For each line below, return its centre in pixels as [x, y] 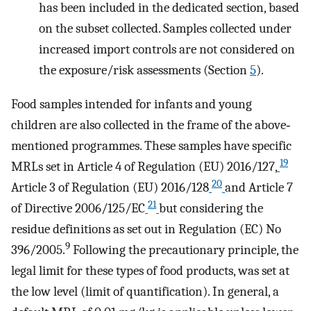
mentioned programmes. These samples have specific [151, 145]
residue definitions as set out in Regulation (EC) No [146, 229]
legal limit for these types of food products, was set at [150, 270]
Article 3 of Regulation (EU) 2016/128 [110, 187]
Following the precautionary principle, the [184, 250]
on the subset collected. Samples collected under [165, 29]
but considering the [211, 208]
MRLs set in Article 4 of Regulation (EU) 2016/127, [144, 166]
